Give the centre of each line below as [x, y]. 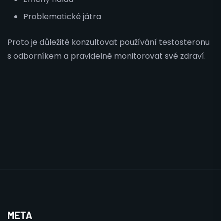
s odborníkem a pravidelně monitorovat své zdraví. [107, 56]
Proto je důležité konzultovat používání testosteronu [109, 42]
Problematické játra [62, 17]
